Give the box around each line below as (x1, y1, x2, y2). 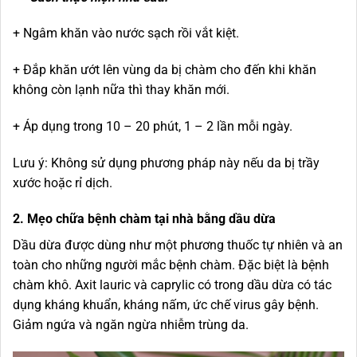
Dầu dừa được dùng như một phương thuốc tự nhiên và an (13, 237, 343, 253)
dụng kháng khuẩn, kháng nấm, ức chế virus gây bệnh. (13, 297, 319, 313)
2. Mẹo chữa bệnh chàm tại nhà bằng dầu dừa (13, 211, 276, 227)
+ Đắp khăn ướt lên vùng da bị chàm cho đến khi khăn (13, 62, 316, 78)
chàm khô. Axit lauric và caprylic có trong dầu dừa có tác (13, 277, 331, 293)
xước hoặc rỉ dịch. (13, 175, 112, 190)
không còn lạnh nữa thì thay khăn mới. (13, 82, 229, 98)
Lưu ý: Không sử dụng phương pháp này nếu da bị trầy (13, 155, 320, 171)
